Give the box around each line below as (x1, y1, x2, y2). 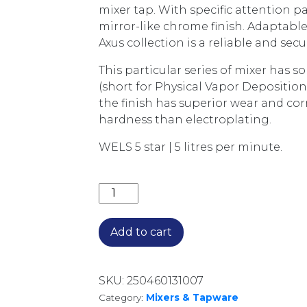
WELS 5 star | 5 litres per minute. (99, 140, 282, 153)
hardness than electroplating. (99, 113, 271, 126)
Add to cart (110, 225, 172, 238)
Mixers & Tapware (146, 292, 238, 303)
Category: (99, 292, 146, 303)
